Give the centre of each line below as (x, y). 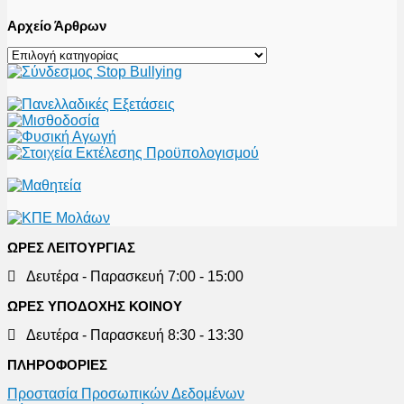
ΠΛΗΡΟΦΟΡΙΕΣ (57, 364)
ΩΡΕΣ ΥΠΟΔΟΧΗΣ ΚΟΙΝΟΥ (95, 306)
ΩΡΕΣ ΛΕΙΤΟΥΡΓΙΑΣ (71, 247)
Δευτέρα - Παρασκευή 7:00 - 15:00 (130, 276)
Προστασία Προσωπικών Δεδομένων (126, 393)
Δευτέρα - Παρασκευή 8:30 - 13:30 (130, 335)
